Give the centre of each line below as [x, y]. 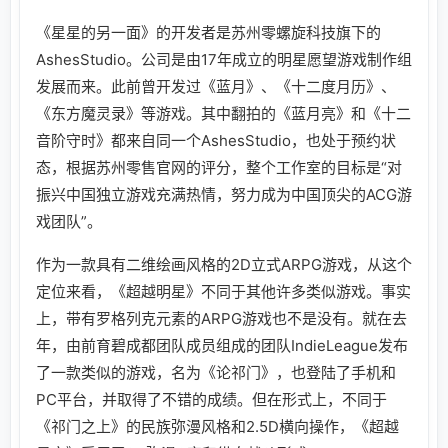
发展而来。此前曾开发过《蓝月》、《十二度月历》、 [216, 86]
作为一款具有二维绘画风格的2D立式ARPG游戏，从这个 [224, 264]
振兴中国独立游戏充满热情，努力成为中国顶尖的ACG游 [224, 194]
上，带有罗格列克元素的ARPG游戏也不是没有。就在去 [221, 318]
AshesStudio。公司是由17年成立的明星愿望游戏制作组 [224, 59]
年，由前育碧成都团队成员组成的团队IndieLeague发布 [222, 345]
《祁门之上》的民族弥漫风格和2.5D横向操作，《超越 [217, 426]
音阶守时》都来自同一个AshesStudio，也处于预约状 [216, 140]
